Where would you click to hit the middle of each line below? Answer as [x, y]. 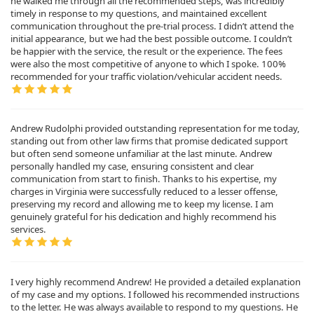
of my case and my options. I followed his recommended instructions [155, 294]
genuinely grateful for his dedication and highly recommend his [143, 217]
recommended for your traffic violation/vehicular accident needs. [146, 76]
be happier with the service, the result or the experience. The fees [146, 51]
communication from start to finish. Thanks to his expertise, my [144, 179]
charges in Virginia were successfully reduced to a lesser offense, [144, 192]
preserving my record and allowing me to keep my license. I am [142, 204]
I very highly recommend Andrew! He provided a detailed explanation [156, 281]
